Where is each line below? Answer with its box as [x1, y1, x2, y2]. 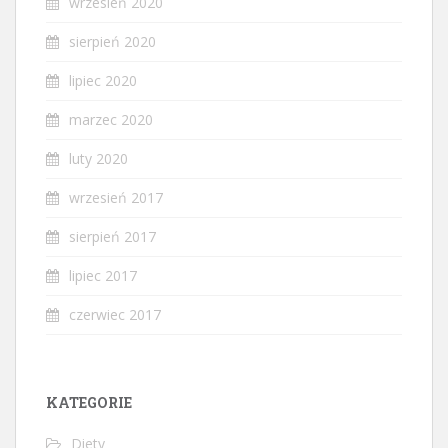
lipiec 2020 [69, 70, 137, 90]
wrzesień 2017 [69, 187, 163, 207]
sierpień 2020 [69, 31, 156, 51]
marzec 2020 [69, 109, 153, 129]
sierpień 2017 [69, 226, 156, 246]
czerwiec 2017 [69, 304, 161, 324]
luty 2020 [69, 148, 128, 168]
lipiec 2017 [69, 265, 137, 285]
